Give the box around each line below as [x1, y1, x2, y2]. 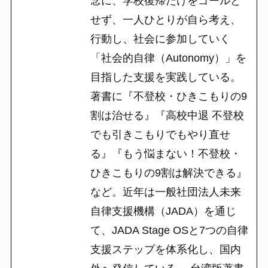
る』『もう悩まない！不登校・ [90, 147, 241, 160]
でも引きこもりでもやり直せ [90, 128, 230, 141]
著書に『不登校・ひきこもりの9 [90, 90, 247, 102]
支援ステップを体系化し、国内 [90, 243, 241, 255]
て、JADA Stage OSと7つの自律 [90, 224, 248, 236]
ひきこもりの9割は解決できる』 [90, 166, 247, 179]
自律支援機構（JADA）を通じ [90, 205, 236, 217]
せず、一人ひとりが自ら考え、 [90, 13, 241, 26]
